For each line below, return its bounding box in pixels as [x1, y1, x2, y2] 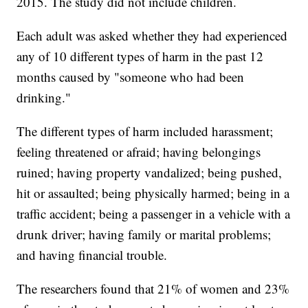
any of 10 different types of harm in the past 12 [16, 47, 264, 65]
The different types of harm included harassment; [16, 122, 274, 140]
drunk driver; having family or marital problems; [16, 225, 272, 243]
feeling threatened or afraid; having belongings [16, 143, 261, 161]
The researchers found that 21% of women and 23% [16, 280, 290, 298]
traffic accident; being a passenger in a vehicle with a [16, 205, 291, 223]
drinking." [16, 89, 71, 107]
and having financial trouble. [16, 246, 168, 264]
